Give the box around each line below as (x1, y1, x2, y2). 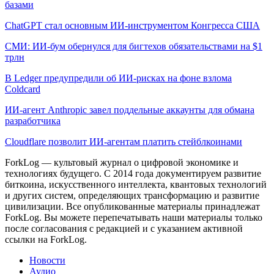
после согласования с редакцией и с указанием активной (5, 223, 243, 234)
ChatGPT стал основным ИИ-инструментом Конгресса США (5, 20, 260, 31)
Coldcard (5, 83, 40, 94)
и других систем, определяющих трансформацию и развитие (5, 190, 259, 201)
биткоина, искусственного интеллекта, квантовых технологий (5, 179, 267, 190)
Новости (29, 254, 65, 265)
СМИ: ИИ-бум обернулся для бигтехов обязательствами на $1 (5, 40, 262, 51)
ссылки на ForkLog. (5, 234, 87, 245)
